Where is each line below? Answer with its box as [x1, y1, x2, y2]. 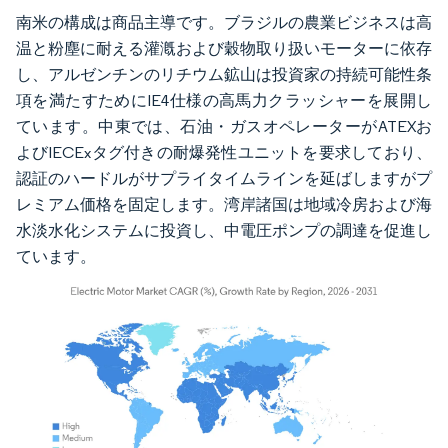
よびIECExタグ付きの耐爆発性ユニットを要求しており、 [16, 142, 432, 162]
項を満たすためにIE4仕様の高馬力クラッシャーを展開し [16, 90, 432, 110]
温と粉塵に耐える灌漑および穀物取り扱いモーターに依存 [16, 38, 432, 58]
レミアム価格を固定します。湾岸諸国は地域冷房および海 [16, 194, 432, 214]
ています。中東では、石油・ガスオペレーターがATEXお [16, 116, 432, 136]
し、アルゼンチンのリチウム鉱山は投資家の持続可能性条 [16, 64, 432, 84]
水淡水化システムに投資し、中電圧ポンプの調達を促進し [16, 220, 432, 240]
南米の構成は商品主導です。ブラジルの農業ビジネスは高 [16, 12, 432, 32]
